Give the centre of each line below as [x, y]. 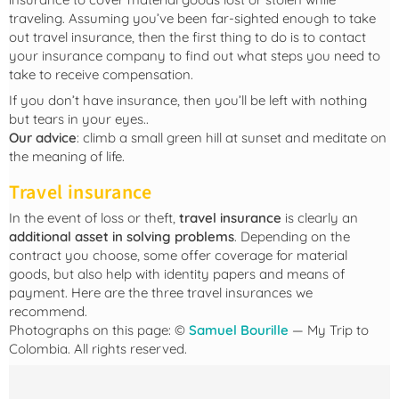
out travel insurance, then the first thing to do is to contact [187, 37]
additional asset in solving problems [122, 237]
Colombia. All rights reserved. [98, 349]
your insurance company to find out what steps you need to [195, 56]
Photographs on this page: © [99, 330]
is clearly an [322, 218]
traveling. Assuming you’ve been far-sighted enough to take [192, 19]
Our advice [43, 137]
